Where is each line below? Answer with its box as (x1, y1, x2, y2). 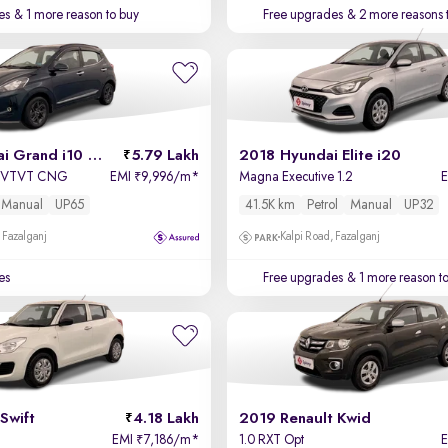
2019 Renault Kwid (238, 411, 371, 427)
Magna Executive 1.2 (238, 170, 352, 184)
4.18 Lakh (132, 411, 199, 427)
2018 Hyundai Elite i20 (238, 148, 401, 164)
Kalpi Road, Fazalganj (279, 231, 380, 243)
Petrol (306, 198, 338, 212)
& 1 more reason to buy (11, 8, 140, 22)
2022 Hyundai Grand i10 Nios (87, 148, 103, 164)
